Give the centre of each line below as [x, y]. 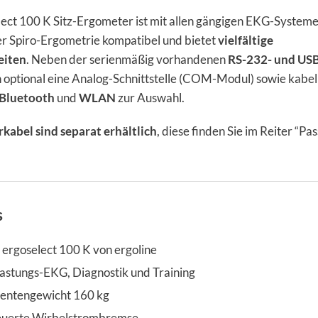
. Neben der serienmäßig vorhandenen [127, 60]
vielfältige [246, 40]
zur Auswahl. [150, 98]
